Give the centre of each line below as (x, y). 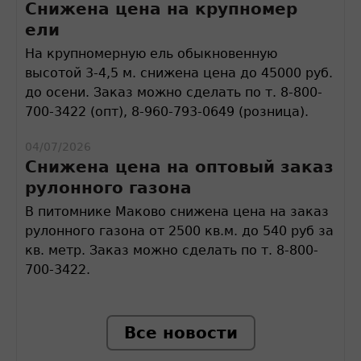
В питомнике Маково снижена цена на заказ (177, 212)
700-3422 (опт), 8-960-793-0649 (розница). (167, 112)
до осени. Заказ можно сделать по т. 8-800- (174, 92)
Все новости (180, 333)
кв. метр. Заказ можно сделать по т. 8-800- (172, 250)
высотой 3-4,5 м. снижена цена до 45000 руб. (179, 73)
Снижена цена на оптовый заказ (179, 167)
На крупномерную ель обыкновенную (151, 54)
